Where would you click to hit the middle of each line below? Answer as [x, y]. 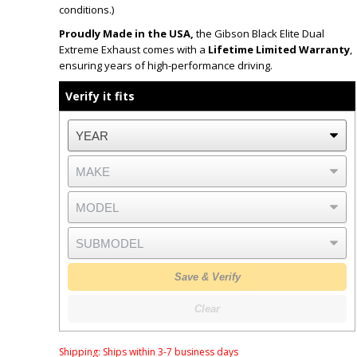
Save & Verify [207, 277]
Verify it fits [100, 96]
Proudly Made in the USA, [126, 33]
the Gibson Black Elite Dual [259, 33]
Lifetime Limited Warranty [279, 49]
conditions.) [86, 10]
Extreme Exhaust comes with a [133, 49]
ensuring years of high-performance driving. [166, 65]
